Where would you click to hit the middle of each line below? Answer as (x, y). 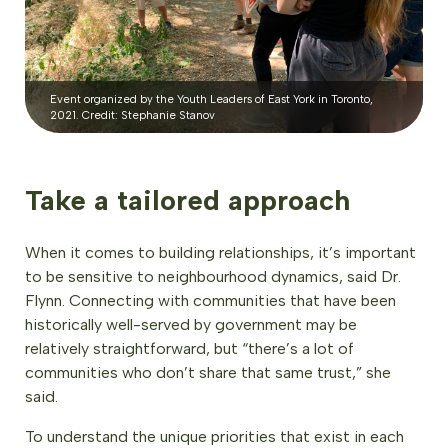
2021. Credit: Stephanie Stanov (132, 115)
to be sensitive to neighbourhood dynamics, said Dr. (213, 277)
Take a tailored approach (187, 200)
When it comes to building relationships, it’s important (220, 253)
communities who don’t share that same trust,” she (208, 373)
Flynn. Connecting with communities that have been (210, 301)
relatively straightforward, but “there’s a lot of (189, 349)
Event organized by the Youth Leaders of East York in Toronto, (211, 99)
